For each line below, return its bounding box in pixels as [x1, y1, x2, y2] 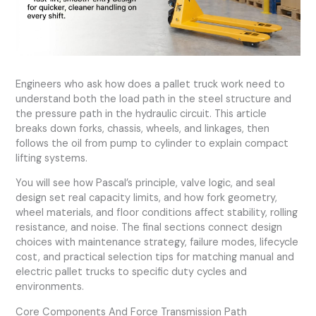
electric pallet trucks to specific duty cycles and [16, 265, 248, 279]
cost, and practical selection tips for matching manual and [16, 250, 295, 265]
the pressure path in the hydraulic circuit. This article [16, 107, 267, 121]
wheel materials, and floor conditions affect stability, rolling [16, 206, 298, 220]
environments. [16, 280, 85, 294]
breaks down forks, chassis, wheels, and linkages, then [16, 121, 270, 135]
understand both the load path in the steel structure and [16, 92, 292, 106]
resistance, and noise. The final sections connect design [16, 221, 283, 235]
